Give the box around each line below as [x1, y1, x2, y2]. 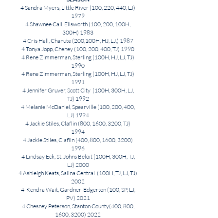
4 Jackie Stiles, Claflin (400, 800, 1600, [23, 136, 117, 144]
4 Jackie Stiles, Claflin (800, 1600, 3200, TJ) [25, 120, 130, 127]
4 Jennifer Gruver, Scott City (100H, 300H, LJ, [22, 87, 134, 94]
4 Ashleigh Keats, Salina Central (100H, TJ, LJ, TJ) [18, 169, 137, 177]
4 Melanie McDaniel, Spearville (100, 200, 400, [21, 103, 135, 110]
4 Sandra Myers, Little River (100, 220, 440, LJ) [20, 4, 135, 11]
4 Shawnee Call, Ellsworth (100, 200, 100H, [25, 20, 130, 28]
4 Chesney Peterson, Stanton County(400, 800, [21, 202, 134, 210]
